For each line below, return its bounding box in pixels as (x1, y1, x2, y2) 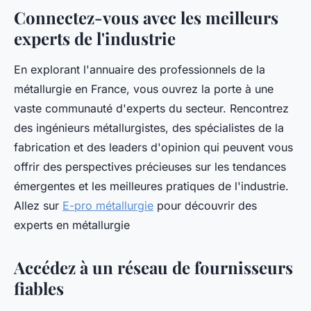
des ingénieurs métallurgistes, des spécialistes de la (14, 121, 284, 135)
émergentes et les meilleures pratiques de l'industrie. (14, 179, 289, 194)
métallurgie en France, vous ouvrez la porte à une (14, 82, 274, 96)
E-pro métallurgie (62, 199, 153, 213)
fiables (14, 277, 64, 300)
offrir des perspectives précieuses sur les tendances (14, 160, 286, 174)
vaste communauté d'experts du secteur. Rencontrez (14, 101, 289, 116)
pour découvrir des (153, 199, 257, 213)
